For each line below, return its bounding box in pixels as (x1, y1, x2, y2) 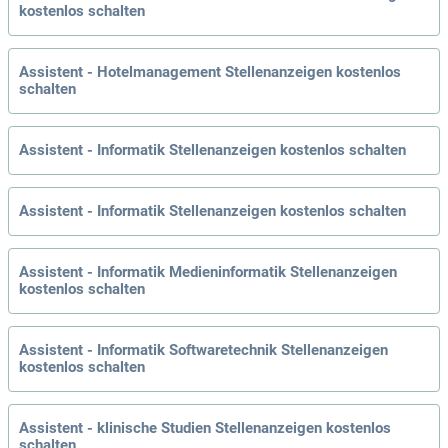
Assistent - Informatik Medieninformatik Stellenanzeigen (19, 263, 397, 282)
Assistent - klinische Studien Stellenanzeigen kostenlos (19, 419, 391, 438)
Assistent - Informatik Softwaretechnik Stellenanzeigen (19, 341, 388, 360)
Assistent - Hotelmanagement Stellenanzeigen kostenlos (19, 63, 401, 82)
